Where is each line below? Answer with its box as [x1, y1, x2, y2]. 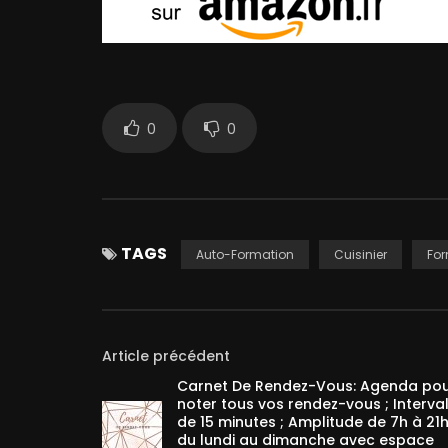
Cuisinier [334, 246, 387, 263]
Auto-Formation [196, 246, 294, 263]
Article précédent [102, 346, 230, 366]
